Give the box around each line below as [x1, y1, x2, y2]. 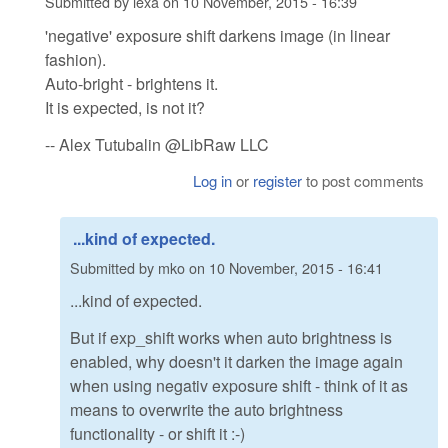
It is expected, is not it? [45, 95, 205, 119]
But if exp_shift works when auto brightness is [70, 326, 392, 350]
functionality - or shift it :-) [70, 422, 245, 446]
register [253, 169, 303, 191]
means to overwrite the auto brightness [70, 398, 343, 422]
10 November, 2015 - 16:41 [209, 256, 383, 278]
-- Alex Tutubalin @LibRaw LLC [45, 132, 269, 156]
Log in [193, 169, 233, 191]
